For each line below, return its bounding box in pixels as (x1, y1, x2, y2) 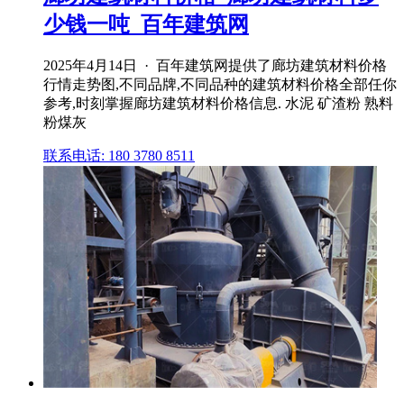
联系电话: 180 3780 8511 (43, 147, 195, 163)
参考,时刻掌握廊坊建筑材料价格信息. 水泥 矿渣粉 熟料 (43, 95, 393, 111)
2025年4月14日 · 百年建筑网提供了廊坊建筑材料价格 (43, 57, 387, 73)
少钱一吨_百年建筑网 (43, 13, 249, 37)
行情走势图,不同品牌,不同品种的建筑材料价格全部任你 (43, 76, 397, 92)
